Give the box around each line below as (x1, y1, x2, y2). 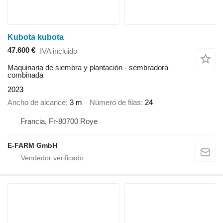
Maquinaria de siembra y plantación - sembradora (7, 63, 168, 72)
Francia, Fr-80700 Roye (20, 116, 98, 125)
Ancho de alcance (7, 98, 66, 107)
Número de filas (90, 98, 141, 107)
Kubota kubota (7, 33, 64, 42)
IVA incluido (40, 47, 77, 55)
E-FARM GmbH (7, 141, 57, 149)
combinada (7, 70, 43, 79)
